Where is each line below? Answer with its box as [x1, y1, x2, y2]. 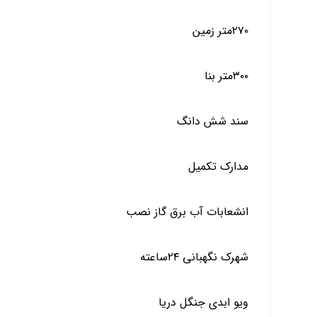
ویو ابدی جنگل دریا [158, 294, 248, 311]
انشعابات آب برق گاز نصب [125, 203, 248, 221]
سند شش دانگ [176, 113, 248, 130]
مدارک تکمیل [188, 158, 248, 175]
